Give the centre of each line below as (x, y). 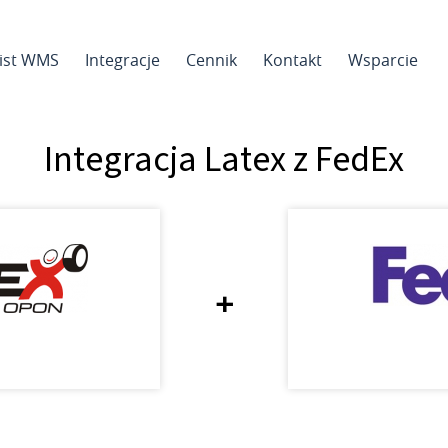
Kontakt (292, 60)
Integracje (122, 60)
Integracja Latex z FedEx (224, 159)
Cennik (211, 60)
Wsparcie (383, 60)
